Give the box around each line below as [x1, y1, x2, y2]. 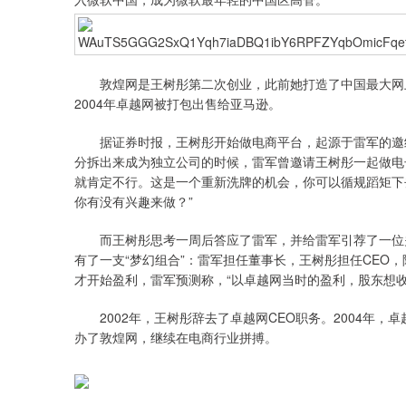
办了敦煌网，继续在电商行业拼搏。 [74, 328, 277, 346]
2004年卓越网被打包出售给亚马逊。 [74, 94, 281, 112]
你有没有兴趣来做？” [74, 192, 193, 210]
